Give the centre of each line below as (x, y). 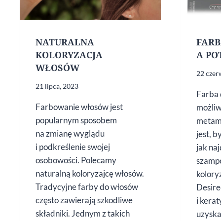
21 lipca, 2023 (57, 86)
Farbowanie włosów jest (79, 107)
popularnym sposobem (76, 120)
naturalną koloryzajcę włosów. (90, 173)
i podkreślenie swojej (73, 147)
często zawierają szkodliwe (84, 200)
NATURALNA (65, 42)
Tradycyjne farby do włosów (87, 186)
